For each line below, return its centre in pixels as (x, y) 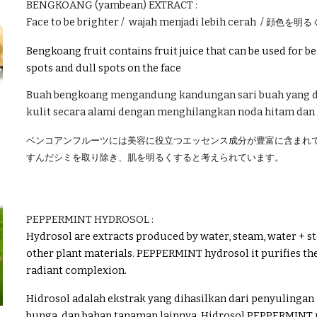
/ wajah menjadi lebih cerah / (191, 22)
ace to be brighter (75, 22)
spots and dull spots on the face (103, 68)
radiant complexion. (76, 270)
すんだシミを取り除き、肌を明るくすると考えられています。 (156, 158)
